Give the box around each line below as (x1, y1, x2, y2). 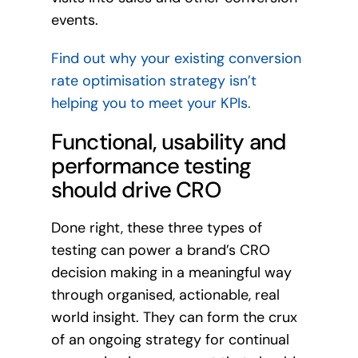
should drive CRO (50, 175, 221, 205)
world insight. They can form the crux (50, 308, 297, 328)
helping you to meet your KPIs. (50, 93, 251, 113)
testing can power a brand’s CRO (50, 241, 270, 261)
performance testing (50, 151, 252, 181)
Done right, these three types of (50, 218, 262, 238)
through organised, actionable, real (50, 285, 280, 305)
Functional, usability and (50, 127, 287, 157)
